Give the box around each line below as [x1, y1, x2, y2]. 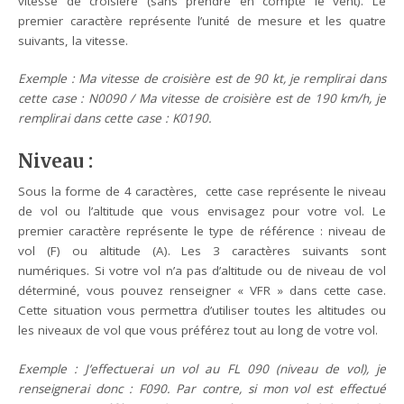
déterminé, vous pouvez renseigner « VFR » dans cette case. [18, 282, 386, 299]
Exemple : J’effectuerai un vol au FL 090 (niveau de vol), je [18, 360, 386, 377]
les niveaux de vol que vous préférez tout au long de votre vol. [18, 322, 379, 339]
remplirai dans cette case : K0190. [18, 110, 213, 126]
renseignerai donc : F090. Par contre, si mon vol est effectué [18, 380, 386, 397]
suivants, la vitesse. [18, 32, 129, 49]
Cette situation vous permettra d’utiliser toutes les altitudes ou [18, 302, 386, 319]
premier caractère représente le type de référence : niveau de [18, 223, 386, 240]
